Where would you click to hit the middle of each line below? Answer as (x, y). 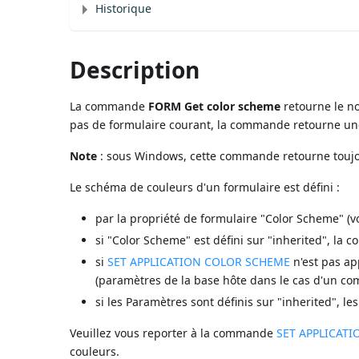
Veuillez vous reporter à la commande (173, 333)
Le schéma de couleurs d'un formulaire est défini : (205, 187)
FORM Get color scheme (215, 106)
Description (135, 69)
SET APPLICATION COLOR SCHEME (199, 261)
